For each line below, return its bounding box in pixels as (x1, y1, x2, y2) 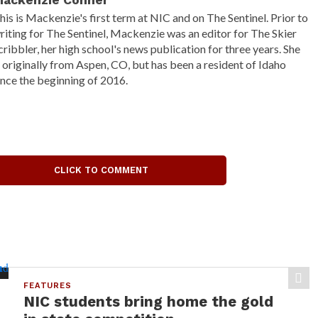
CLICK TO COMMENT (54, 165, 149, 175)
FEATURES (23, 281, 72, 290)
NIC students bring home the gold (23, 293, 274, 310)
